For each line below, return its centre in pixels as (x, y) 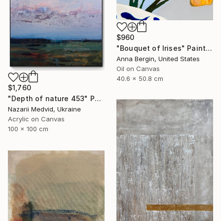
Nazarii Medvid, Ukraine (44, 109)
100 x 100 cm (28, 129)
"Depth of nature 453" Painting (98, 99)
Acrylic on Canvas (36, 119)
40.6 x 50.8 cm (140, 78)
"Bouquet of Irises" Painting (209, 48)
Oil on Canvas (138, 68)
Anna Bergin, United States (158, 58)
